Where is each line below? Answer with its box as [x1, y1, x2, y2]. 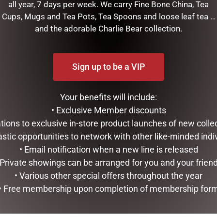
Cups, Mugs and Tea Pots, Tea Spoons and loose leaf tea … [1, 11, 216, 21]
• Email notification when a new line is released [19, 144, 198, 155]
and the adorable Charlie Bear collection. [35, 23, 182, 33]
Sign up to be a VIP [72, 61, 145, 72]
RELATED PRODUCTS [65, 84, 152, 98]
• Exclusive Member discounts [51, 105, 166, 115]
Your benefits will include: [60, 92, 157, 102]
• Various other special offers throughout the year [15, 170, 202, 181]
